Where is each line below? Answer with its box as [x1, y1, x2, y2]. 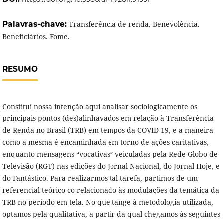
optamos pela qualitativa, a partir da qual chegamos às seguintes [2, 209, 220, 219]
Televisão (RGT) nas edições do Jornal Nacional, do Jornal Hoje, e [2, 161, 220, 171]
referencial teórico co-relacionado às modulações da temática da [2, 185, 219, 195]
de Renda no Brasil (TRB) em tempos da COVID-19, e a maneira [2, 125, 213, 135]
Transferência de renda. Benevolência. [68, 19, 200, 29]
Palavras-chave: [2, 19, 69, 29]
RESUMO [2, 64, 38, 74]
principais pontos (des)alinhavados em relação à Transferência [2, 113, 214, 123]
